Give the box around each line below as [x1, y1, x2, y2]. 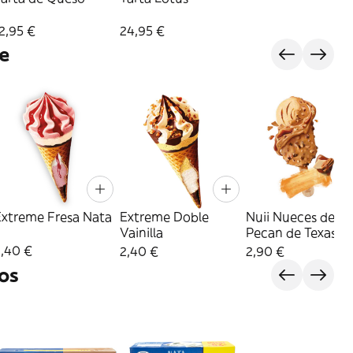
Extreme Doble [120, 209, 209, 225]
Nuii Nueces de [246, 209, 335, 225]
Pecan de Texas [246, 225, 336, 241]
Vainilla [120, 225, 163, 241]
